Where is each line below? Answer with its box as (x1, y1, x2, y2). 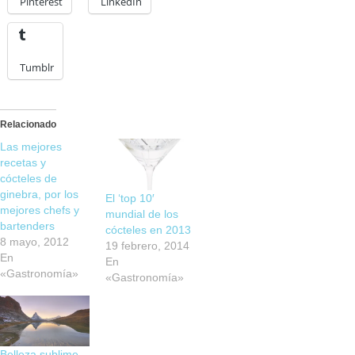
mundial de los (105, 207, 179, 220)
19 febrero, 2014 (105, 239, 190, 252)
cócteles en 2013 (105, 223, 192, 236)
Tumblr (20, 59, 54, 74)
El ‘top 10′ (105, 191, 155, 204)
